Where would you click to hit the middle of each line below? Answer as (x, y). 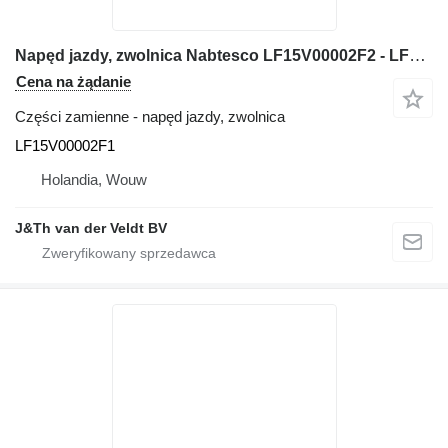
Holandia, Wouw (94, 179)
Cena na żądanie (73, 81)
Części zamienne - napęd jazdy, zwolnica (150, 116)
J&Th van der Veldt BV (91, 228)
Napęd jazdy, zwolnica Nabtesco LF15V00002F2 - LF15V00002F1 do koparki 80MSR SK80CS (417, 55)
